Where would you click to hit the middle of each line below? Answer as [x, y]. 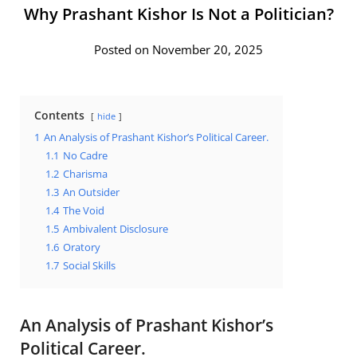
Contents [59, 115]
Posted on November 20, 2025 [178, 49]
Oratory [82, 247]
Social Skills [89, 265]
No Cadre [85, 155]
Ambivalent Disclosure [116, 229]
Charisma [85, 174]
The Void [84, 210]
